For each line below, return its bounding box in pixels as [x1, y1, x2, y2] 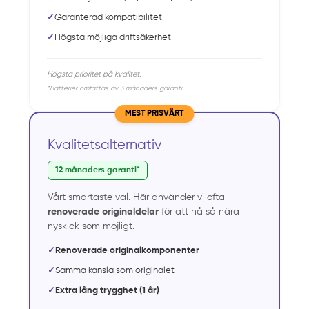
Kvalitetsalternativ [48, 137, 162, 152]
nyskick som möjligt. [48, 221, 135, 231]
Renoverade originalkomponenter [55, 246, 200, 255]
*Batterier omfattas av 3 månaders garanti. [47, 84, 184, 92]
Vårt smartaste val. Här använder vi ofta [48, 192, 226, 202]
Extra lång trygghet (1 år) [55, 286, 160, 295]
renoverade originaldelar [48, 206, 159, 217]
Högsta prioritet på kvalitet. [47, 70, 142, 78]
